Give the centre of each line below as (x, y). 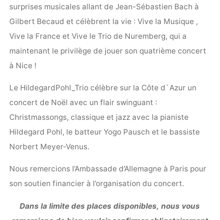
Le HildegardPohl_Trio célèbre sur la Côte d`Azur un (103, 88)
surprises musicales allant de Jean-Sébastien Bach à (104, 6)
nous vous (181, 206)
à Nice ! (23, 65)
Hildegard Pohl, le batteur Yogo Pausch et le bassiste (105, 132)
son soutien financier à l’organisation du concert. (97, 184)
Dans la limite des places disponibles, (91, 206)
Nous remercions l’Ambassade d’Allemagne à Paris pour (108, 169)
